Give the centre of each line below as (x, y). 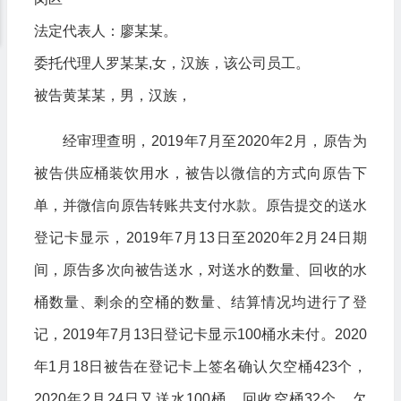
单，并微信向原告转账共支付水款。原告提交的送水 (200, 205)
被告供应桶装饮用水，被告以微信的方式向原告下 (200, 173)
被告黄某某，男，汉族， (112, 95)
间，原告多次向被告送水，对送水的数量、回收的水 (200, 270)
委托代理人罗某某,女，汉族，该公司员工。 (171, 63)
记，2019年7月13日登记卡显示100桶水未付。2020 (200, 334)
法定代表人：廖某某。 (105, 31)
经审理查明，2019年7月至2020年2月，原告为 (214, 141)
